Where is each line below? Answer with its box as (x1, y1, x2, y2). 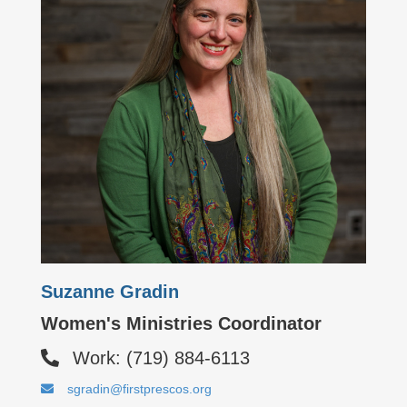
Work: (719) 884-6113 (73, 348, 250, 368)
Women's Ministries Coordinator (41, 313, 322, 333)
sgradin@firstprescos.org (67, 382, 212, 396)
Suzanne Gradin (41, 282, 179, 302)
